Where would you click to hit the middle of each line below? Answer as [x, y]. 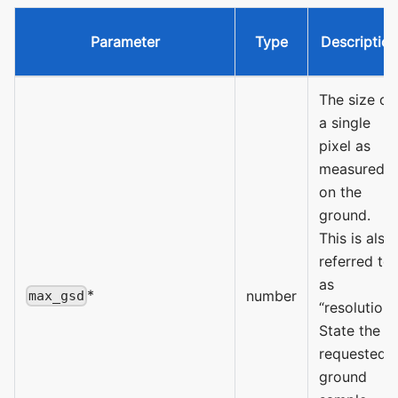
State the [350, 330]
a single [345, 122]
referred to [355, 261]
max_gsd [57, 295]
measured [352, 168]
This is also [356, 238]
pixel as [345, 145]
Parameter [125, 41]
